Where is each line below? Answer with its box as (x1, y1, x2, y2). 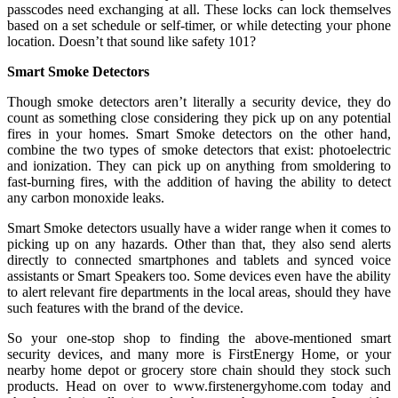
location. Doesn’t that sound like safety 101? (7, 33, 256, 49)
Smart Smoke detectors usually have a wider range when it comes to (7, 219, 391, 235)
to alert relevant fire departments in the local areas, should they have (7, 283, 391, 299)
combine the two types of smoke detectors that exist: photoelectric (7, 141, 391, 157)
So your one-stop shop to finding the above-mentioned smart (7, 330, 391, 346)
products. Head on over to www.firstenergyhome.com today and (7, 378, 391, 394)
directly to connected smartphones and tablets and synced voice (7, 251, 391, 267)
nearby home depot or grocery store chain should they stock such (7, 362, 391, 378)
